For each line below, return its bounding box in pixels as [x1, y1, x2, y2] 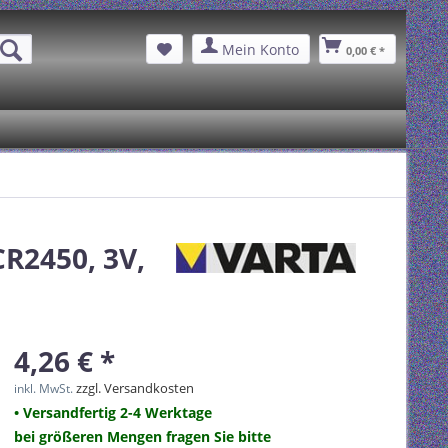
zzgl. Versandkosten [76, 379, 194, 397]
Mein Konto [221, 39, 299, 59]
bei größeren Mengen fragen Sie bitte [14, 427, 271, 446]
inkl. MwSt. [14, 380, 76, 397]
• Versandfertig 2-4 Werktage [14, 403, 212, 422]
